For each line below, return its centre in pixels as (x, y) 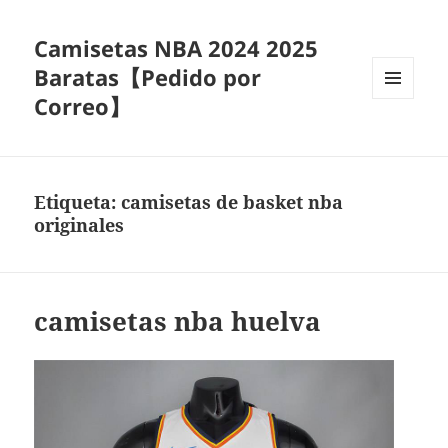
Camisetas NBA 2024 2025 (176, 48)
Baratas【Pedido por (148, 77)
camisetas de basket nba (232, 202)
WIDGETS (400, 140)
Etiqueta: (78, 202)
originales (79, 225)
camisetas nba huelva (178, 321)
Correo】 (83, 106)
